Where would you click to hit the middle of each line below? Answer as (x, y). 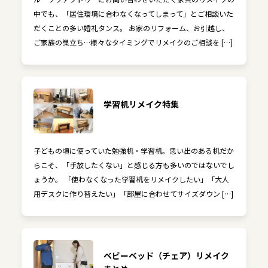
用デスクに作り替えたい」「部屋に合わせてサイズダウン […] (133, 194)
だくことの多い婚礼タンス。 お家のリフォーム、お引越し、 (131, 28)
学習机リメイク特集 (141, 104)
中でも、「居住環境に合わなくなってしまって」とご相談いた (133, 14)
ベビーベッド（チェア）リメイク (166, 256)
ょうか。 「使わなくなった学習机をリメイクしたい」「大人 (131, 179)
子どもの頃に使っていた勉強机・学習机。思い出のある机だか (133, 151)
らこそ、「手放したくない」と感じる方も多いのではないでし (134, 165)
